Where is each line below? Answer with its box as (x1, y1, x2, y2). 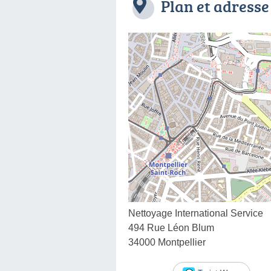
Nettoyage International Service (128, 207, 263, 218)
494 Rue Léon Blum (128, 222, 214, 233)
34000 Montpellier (128, 237, 206, 247)
